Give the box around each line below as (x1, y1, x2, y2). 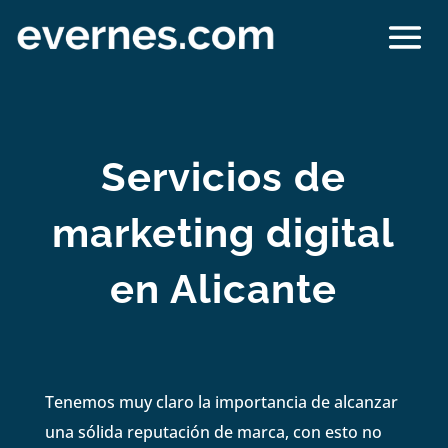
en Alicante (110, 264, 338, 312)
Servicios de (101, 152, 347, 200)
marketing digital (52, 208, 396, 256)
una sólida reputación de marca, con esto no (44, 420, 382, 443)
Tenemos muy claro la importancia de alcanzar (44, 390, 398, 413)
